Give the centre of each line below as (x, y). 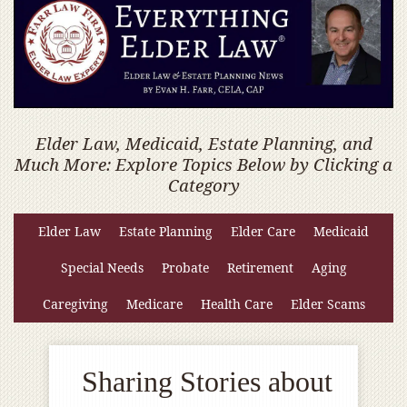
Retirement (260, 268)
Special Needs (102, 268)
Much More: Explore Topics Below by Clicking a (203, 164)
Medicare (154, 304)
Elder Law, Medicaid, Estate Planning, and (203, 144)
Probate (185, 268)
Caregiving (75, 304)
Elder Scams (328, 304)
